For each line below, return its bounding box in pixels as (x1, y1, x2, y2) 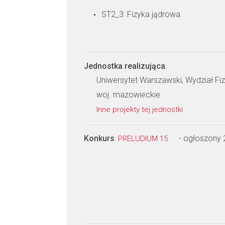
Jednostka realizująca (84, 61, 165, 71)
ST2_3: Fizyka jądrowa (101, 10, 180, 19)
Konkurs (84, 134, 115, 143)
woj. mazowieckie (96, 90, 160, 99)
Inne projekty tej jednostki (96, 105, 185, 114)
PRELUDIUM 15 (118, 134, 170, 143)
